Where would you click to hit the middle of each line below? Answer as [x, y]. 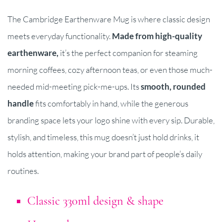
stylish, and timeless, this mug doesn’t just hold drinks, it [103, 137]
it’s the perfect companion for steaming [128, 53]
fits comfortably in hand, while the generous [111, 103]
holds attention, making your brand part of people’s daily [105, 154]
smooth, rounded [173, 86]
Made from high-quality [157, 36]
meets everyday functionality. [60, 36]
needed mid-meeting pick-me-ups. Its [74, 86]
